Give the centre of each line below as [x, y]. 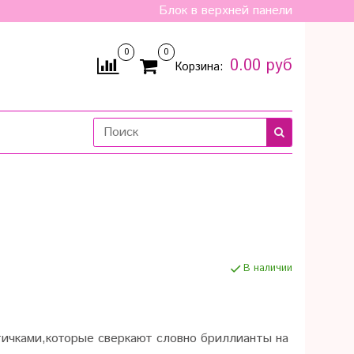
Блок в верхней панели [226, 11]
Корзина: [201, 67]
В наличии [267, 269]
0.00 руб [261, 66]
